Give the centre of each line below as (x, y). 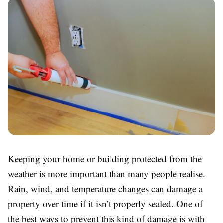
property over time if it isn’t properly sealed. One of (105, 204)
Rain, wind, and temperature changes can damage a (105, 189)
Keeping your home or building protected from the (105, 159)
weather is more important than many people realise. (107, 174)
